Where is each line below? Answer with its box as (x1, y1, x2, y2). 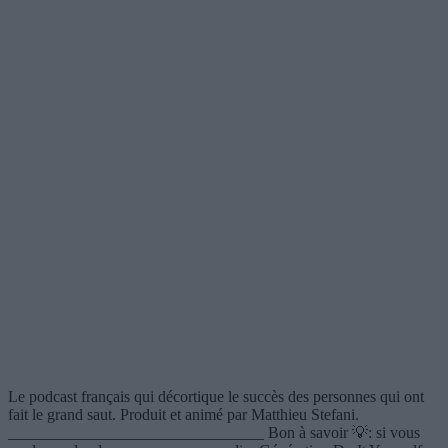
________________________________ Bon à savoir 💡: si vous (8, 423, 420, 441)
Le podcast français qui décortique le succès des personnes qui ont (8, 387, 424, 405)
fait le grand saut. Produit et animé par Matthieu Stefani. (8, 405, 359, 423)
